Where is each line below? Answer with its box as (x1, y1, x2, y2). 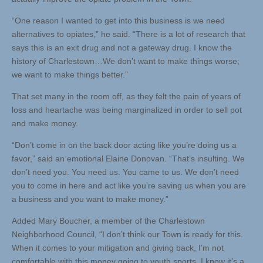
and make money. (12, 119, 78, 129)
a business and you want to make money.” (12, 194, 168, 204)
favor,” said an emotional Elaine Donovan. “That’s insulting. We (12, 154, 245, 164)
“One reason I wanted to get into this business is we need (12, 16, 225, 26)
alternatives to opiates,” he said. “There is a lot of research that (12, 29, 245, 39)
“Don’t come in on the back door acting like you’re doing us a (12, 140, 237, 150)
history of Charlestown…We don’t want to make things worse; (12, 56, 240, 66)
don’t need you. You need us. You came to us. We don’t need (12, 167, 239, 177)
